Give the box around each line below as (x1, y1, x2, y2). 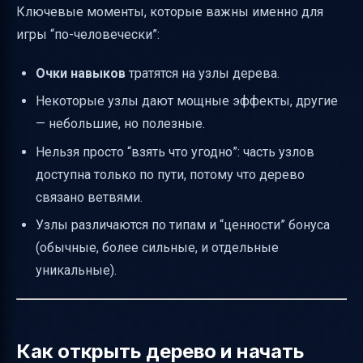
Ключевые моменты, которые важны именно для (16, 4, 323, 19)
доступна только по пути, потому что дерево (36, 166, 305, 182)
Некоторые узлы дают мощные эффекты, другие (36, 93, 338, 109)
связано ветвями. (36, 189, 143, 205)
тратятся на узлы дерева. (126, 66, 280, 81)
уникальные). (36, 263, 117, 279)
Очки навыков (36, 66, 126, 81)
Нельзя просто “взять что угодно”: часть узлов (36, 143, 314, 160)
